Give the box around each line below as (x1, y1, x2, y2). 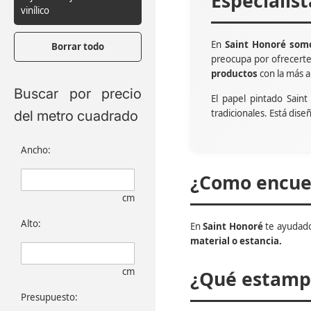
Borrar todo (51, 40, 104, 53)
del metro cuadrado (14, 107, 138, 124)
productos (211, 67, 258, 80)
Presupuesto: (21, 290, 78, 303)
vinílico (21, 3, 49, 17)
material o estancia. (190, 234, 282, 247)
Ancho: (21, 143, 51, 156)
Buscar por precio (14, 85, 142, 102)
